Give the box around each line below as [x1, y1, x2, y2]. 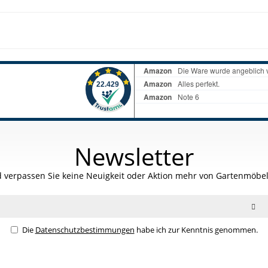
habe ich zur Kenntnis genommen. [134, 224, 258, 236]
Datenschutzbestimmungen [35, 224, 135, 236]
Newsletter [74, 140, 194, 173]
